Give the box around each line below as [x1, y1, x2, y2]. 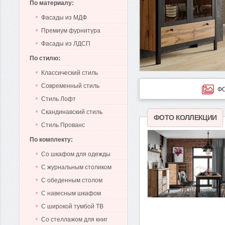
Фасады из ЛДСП [41, 40, 90, 47]
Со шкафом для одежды [41, 151, 110, 158]
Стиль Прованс [41, 122, 85, 129]
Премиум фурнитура [41, 27, 100, 34]
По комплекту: [30, 136, 73, 143]
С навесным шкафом [41, 190, 101, 197]
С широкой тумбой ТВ [41, 203, 103, 210]
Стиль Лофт [41, 95, 76, 102]
